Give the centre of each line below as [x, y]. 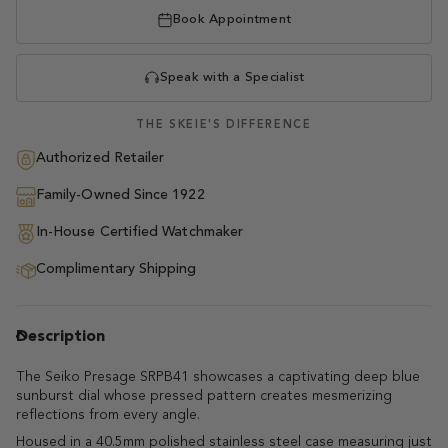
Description [60, 336]
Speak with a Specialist [232, 78]
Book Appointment [232, 20]
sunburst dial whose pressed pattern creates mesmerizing [204, 395]
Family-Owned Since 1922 [120, 194]
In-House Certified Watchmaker [140, 231]
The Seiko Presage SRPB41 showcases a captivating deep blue [218, 376]
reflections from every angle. [108, 414]
